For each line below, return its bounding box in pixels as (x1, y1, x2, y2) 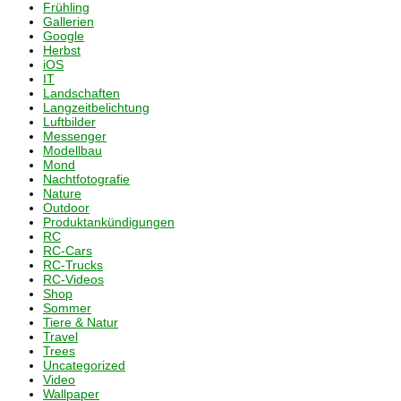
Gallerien (43, 14, 94, 29)
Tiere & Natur (43, 315, 118, 329)
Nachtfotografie (43, 172, 130, 186)
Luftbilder (43, 115, 96, 129)
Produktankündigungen (43, 215, 175, 229)
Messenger (43, 129, 107, 143)
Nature (43, 186, 81, 200)
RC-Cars (43, 243, 92, 258)
